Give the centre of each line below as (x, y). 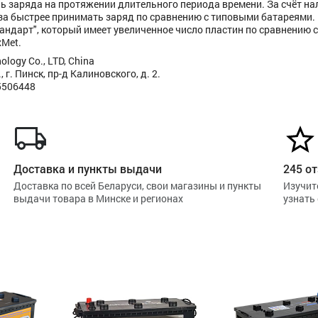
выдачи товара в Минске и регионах (98, 198)
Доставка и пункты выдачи (88, 169)
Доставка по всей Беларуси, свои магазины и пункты (137, 186)
